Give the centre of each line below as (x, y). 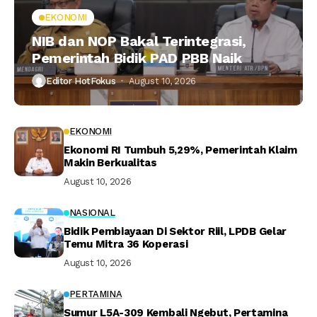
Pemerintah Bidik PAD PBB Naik (137, 58)
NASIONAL (92, 213)
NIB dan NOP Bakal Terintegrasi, (139, 41)
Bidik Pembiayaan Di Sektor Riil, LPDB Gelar (175, 232)
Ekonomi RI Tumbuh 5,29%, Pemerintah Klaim (180, 150)
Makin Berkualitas (110, 163)
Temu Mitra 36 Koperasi (126, 244)
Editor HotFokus (81, 81)
